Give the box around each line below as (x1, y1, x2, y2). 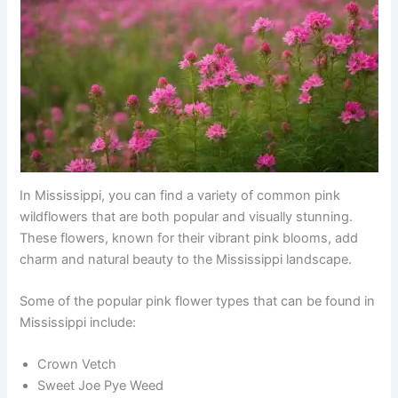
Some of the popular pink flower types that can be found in (20, 293, 376, 310)
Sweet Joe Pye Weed (37, 378, 164, 394)
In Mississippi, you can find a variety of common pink (20, 187, 341, 203)
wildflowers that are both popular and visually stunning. (20, 208, 354, 225)
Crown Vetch (37, 356, 117, 373)
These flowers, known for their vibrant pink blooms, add (20, 229, 359, 246)
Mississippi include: (20, 314, 137, 331)
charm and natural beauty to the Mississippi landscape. (20, 251, 353, 267)
